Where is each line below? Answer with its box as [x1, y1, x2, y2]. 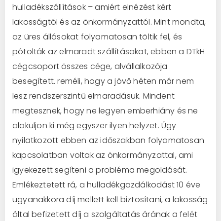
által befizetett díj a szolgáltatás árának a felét [12, 208, 198, 220]
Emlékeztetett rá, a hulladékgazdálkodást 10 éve [12, 179, 201, 190]
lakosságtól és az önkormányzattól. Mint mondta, [12, 16, 206, 28]
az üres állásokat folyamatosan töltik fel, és [12, 31, 183, 42]
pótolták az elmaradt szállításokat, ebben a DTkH [12, 45, 205, 57]
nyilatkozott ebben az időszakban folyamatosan [12, 134, 204, 146]
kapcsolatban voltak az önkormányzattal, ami [12, 149, 193, 161]
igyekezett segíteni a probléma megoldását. [12, 164, 187, 176]
